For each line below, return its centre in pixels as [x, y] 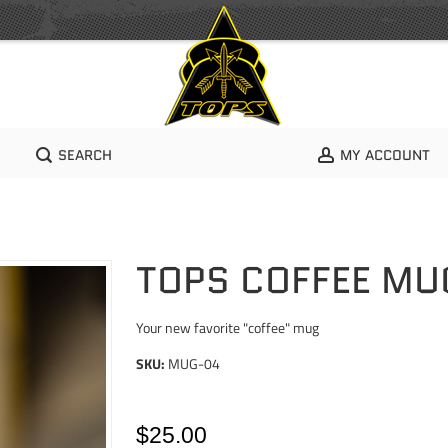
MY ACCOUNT [385, 154]
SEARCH [85, 154]
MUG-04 [194, 363]
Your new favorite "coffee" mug [228, 327]
